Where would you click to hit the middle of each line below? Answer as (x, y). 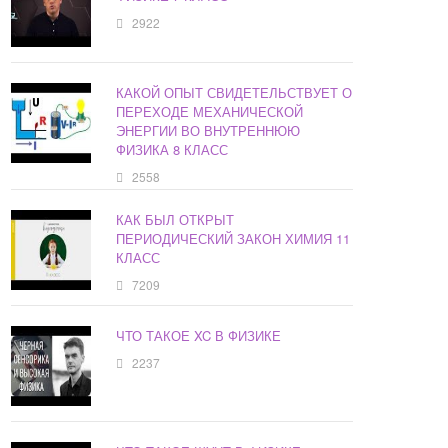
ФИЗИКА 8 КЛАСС (172, 150)
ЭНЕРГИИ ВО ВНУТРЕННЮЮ (208, 131)
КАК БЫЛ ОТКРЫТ (175, 220)
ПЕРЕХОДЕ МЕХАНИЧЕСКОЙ (210, 112)
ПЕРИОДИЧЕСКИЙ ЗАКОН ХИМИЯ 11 (233, 239)
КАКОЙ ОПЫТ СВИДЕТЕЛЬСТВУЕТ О (234, 93)
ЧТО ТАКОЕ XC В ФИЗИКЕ (199, 336)
